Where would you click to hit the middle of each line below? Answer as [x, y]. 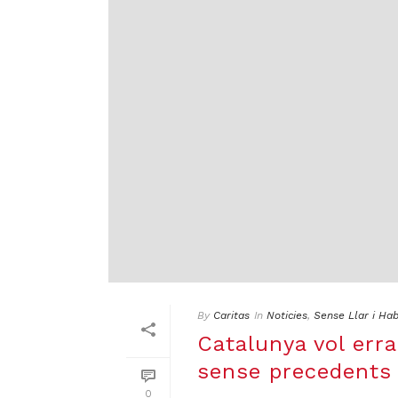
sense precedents [295, 372]
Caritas [231, 316]
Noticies [287, 316]
